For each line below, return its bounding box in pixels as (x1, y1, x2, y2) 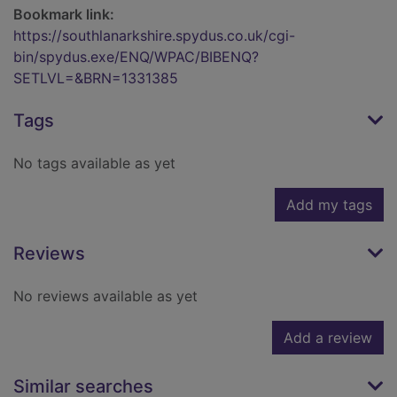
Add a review (284, 329, 372, 347)
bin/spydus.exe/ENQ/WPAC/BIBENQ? (13, 48, 259, 66)
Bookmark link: (13, 5, 114, 24)
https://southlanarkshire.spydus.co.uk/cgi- (13, 27, 295, 45)
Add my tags (286, 196, 372, 214)
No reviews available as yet (13, 287, 198, 306)
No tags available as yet (13, 154, 175, 173)
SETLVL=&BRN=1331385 (13, 69, 178, 88)
